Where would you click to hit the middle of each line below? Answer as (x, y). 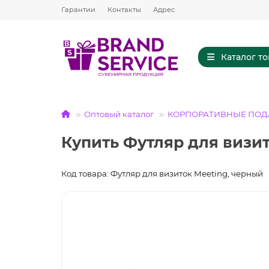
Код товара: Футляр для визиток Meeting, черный (162, 174)
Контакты (124, 10)
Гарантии (78, 10)
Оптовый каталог (119, 114)
